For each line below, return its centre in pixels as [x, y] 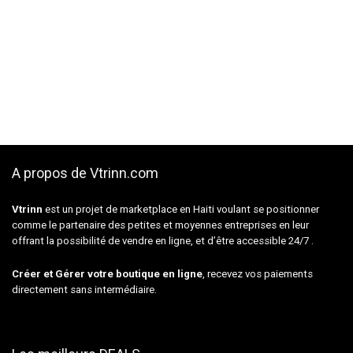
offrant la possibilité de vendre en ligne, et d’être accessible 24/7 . [163, 240]
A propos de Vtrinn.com [85, 173]
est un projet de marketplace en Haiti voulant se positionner [181, 209]
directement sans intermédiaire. [84, 289]
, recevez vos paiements [258, 273]
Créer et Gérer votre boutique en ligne [107, 273]
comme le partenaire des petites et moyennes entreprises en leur [160, 225]
